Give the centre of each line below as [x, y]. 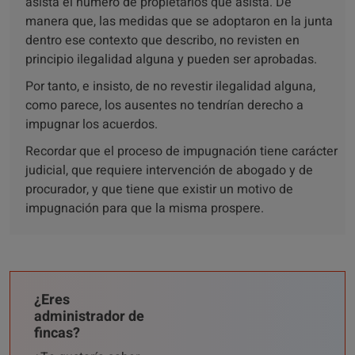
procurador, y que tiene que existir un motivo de [159, 189]
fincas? [57, 333]
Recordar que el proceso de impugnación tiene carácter [181, 151]
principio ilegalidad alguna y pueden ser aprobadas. [171, 59]
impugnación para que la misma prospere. [145, 208]
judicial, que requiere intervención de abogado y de [169, 170]
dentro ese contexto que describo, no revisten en [162, 40]
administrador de [89, 317]
